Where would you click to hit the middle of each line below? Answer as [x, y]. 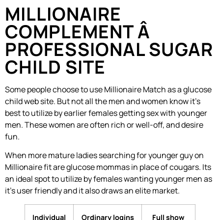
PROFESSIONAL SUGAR [109, 49]
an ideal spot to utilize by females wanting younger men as [109, 179]
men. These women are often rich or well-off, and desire [104, 125]
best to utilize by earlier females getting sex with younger [106, 113]
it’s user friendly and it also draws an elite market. [92, 191]
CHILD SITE [55, 67]
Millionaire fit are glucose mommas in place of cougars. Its [108, 167]
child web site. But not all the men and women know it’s [103, 101]
